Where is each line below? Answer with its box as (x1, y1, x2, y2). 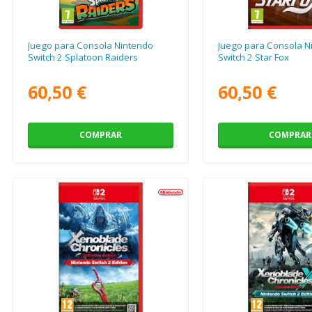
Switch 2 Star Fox (217, 51, 289, 64)
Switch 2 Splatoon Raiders (28, 51, 139, 64)
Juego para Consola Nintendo (28, 39, 154, 52)
